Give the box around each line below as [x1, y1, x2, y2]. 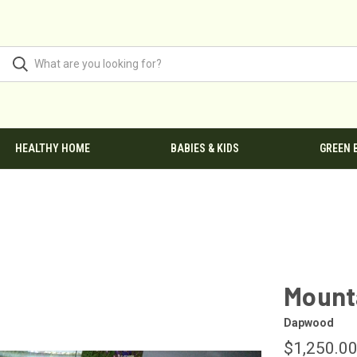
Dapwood [284, 316, 334, 329]
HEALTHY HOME [14, 142, 90, 155]
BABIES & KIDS [170, 142, 239, 155]
